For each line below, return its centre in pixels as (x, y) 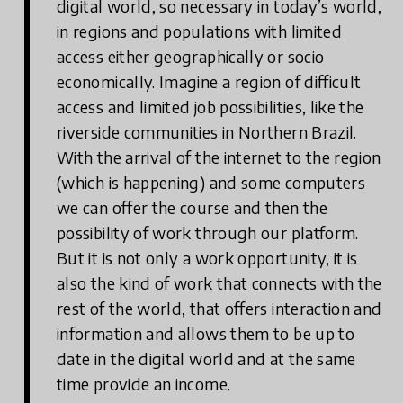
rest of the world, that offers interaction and (219, 309)
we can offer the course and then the (192, 208)
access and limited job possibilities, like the (210, 107)
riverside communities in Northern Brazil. (207, 132)
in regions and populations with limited (200, 31)
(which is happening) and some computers (211, 183)
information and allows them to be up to (206, 334)
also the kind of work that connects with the (219, 283)
